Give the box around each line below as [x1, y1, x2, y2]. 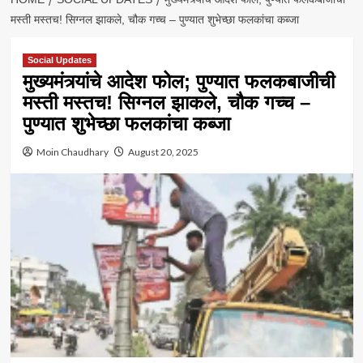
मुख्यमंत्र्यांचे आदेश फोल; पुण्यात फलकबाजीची [22, 70, 335, 93]
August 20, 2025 [127, 146, 199, 159]
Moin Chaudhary [36, 146, 109, 159]
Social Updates [27, 55, 92, 66]
